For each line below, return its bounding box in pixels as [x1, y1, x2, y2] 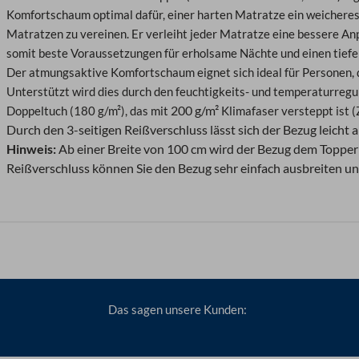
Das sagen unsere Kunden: [107, 301, 247, 317]
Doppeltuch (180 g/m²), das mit [6, 103, 171, 119]
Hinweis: [6, 141, 58, 157]
